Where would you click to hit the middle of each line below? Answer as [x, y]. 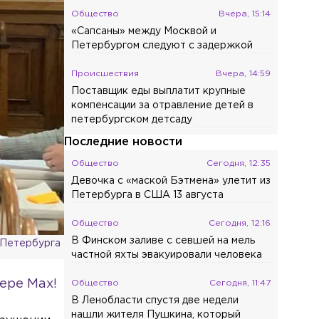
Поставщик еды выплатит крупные [159, 91]
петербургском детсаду [132, 120]
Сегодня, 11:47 [240, 283]
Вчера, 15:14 [245, 14]
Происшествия [105, 74]
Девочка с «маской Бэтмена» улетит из [171, 181]
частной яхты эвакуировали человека [167, 255]
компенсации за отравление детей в [163, 105]
